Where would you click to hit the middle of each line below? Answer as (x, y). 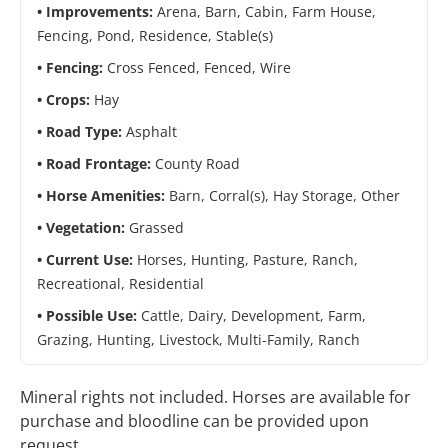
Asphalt (151, 132)
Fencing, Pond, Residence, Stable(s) (155, 36)
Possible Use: (93, 316)
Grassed (156, 228)
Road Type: (86, 132)
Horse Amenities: (107, 196)
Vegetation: (87, 228)
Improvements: (101, 12)
